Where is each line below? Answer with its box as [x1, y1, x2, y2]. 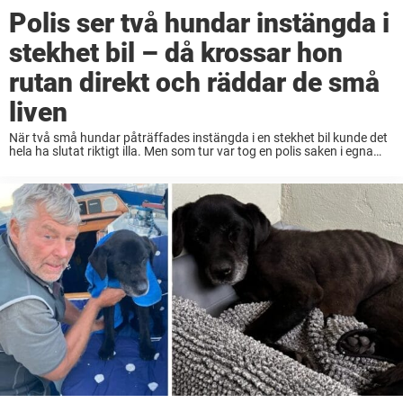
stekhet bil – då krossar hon [9, 36, 343, 68]
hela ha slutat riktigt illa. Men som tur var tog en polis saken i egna [9, 143, 373, 158]
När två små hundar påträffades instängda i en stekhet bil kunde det [9, 130, 388, 145]
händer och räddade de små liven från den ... [9, 157, 255, 172]
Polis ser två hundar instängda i [9, 6, 390, 39]
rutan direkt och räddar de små [9, 66, 380, 98]
